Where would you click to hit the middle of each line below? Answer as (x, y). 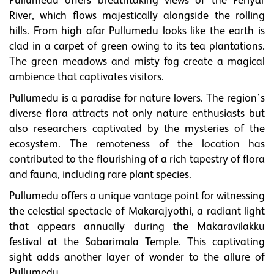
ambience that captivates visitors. (87, 77)
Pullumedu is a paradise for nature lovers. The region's (137, 98)
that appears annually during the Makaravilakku (137, 227)
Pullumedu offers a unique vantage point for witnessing (137, 196)
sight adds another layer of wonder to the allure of (137, 257)
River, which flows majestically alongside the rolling (137, 16)
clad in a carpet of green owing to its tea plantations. (137, 46)
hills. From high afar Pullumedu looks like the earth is (137, 31)
